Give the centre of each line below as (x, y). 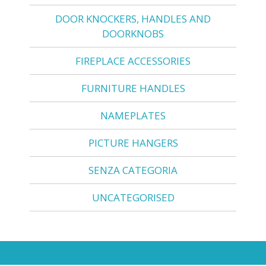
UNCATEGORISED (133, 197)
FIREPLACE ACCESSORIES (133, 61)
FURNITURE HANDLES (133, 88)
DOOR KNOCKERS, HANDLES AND (133, 18)
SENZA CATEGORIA (133, 170)
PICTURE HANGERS (133, 142)
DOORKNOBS (133, 33)
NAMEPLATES (133, 115)
